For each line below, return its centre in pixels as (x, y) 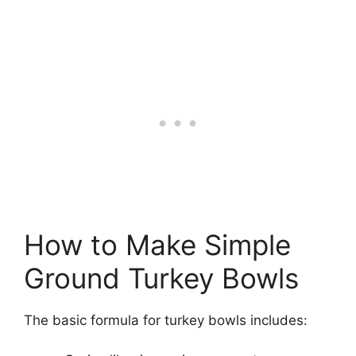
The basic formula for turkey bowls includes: (166, 320)
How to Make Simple (157, 244)
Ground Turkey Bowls (161, 278)
